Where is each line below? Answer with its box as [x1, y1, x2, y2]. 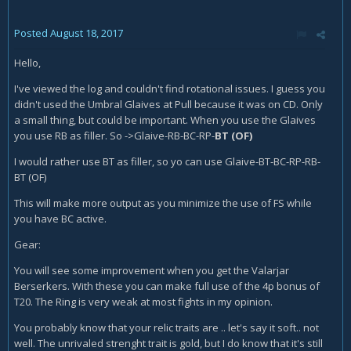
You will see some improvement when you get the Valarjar [14, 263, 289, 277]
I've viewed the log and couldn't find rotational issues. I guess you [14, 81, 325, 96]
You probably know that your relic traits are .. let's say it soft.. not [14, 320, 319, 335]
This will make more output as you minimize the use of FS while [14, 196, 312, 210]
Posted [14, 26, 50, 40]
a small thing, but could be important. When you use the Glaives [14, 113, 316, 127]
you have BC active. [14, 212, 107, 226]
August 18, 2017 [50, 26, 123, 40]
